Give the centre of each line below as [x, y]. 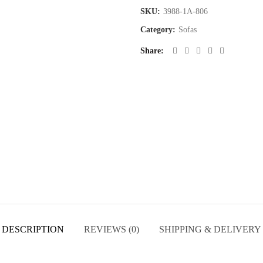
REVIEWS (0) [112, 229]
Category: [159, 30]
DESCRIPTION [33, 229]
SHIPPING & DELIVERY [210, 229]
